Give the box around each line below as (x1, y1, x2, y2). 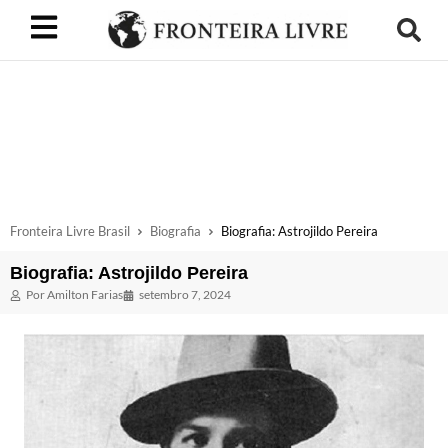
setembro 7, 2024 (139, 287, 231, 302)
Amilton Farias (45, 287, 123, 302)
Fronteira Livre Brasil (10, 223, 130, 239)
